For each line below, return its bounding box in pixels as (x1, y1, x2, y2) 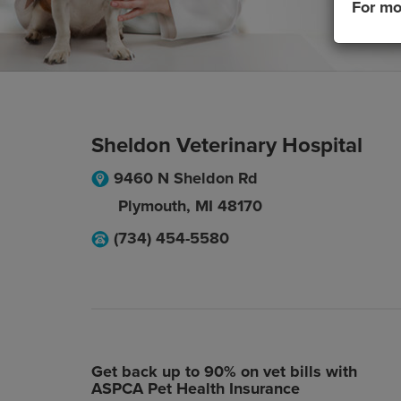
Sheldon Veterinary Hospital (91, 132, 363, 158)
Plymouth (118, 196, 186, 216)
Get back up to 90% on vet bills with (91, 362, 357, 381)
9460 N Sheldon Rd (114, 168, 258, 188)
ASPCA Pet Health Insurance (91, 379, 300, 398)
